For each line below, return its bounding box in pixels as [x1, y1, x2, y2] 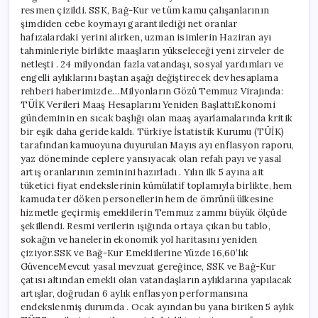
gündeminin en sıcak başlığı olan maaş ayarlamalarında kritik [21, 111, 292, 124]
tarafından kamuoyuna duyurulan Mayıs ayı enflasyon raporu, [21, 138, 295, 151]
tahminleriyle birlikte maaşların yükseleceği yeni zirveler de [21, 44, 285, 57]
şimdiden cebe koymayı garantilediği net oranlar [21, 17, 238, 30]
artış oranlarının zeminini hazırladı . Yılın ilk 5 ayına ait [21, 165, 265, 178]
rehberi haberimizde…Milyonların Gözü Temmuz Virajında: [21, 84, 283, 97]
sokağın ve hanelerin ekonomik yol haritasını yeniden [21, 233, 258, 246]
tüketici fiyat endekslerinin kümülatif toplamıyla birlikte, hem [21, 179, 292, 192]
